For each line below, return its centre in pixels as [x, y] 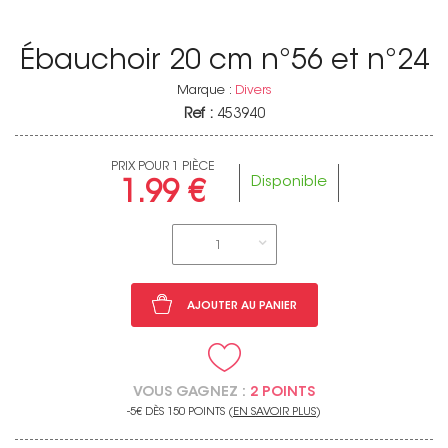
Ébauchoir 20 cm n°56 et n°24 [224, 62]
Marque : [205, 90]
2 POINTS [282, 392]
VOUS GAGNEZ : [189, 392]
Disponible [289, 182]
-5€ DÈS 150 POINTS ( [180, 412]
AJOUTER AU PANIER [241, 306]
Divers [253, 90]
